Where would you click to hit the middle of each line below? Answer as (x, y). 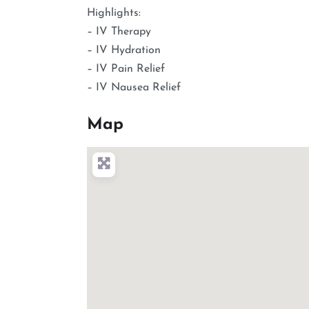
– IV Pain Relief (126, 69)
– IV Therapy (119, 31)
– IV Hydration (124, 50)
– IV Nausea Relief (134, 87)
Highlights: (114, 13)
